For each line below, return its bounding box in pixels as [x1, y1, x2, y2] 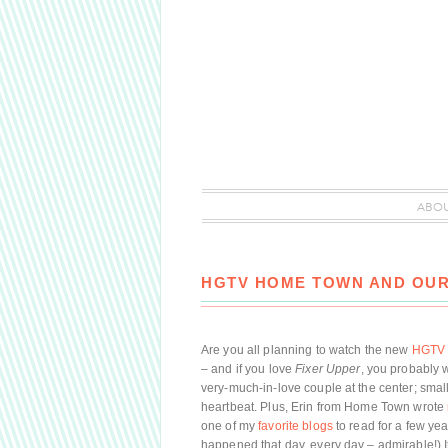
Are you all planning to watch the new [201, 343, 412, 357]
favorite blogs [258, 419, 333, 433]
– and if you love [201, 362, 296, 376]
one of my [201, 419, 259, 433]
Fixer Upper [295, 362, 361, 376]
